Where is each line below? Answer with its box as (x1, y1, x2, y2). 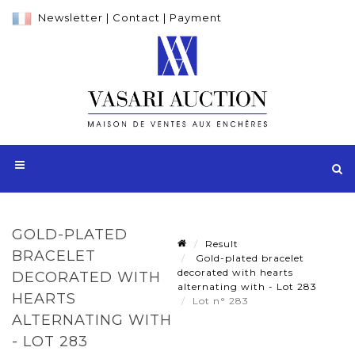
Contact (113, 11, 160, 24)
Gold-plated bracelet (193, 251, 304, 264)
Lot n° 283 (193, 294, 252, 307)
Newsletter (38, 11, 103, 24)
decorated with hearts (177, 265, 293, 278)
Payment (170, 11, 222, 24)
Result (205, 237, 239, 250)
